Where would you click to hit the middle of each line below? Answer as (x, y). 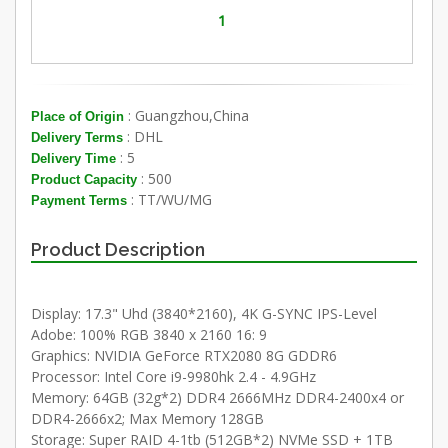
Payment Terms (79, 200)
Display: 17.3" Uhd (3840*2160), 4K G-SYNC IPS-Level (204, 313)
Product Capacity (84, 179)
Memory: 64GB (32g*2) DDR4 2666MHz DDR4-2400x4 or (217, 397)
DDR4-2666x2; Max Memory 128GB (147, 418)
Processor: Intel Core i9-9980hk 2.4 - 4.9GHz (173, 376)
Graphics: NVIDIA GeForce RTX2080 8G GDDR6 (184, 355)
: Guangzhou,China (186, 115)
